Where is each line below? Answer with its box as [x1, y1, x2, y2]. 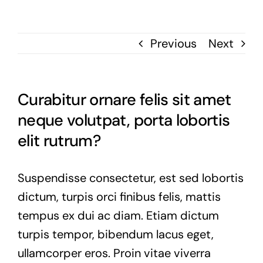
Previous [150, 35, 197, 51]
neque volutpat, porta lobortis [18, 109, 230, 130]
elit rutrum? [18, 130, 101, 151]
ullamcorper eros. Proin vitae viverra [18, 245, 211, 261]
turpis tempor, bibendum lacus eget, [18, 226, 214, 242]
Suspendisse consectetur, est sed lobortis [18, 170, 244, 186]
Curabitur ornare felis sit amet [18, 89, 231, 110]
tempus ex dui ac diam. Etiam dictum [18, 207, 219, 223]
